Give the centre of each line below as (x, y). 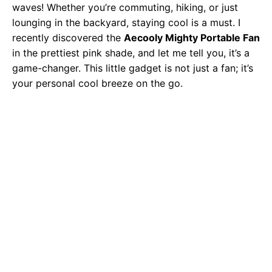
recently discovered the (68, 37)
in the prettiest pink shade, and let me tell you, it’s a (131, 53)
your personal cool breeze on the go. (97, 83)
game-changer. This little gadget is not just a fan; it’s (133, 68)
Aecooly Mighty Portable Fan (192, 37)
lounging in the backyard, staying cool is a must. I (126, 22)
